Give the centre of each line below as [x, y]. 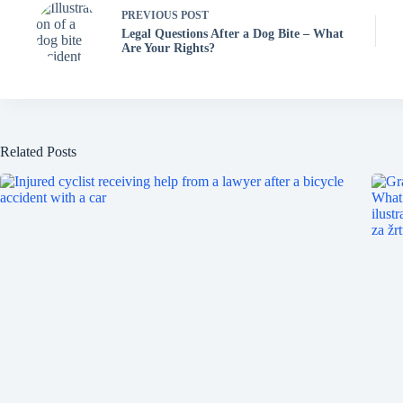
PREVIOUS [151, 16]
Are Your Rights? [168, 49]
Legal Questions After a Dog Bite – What [233, 34]
